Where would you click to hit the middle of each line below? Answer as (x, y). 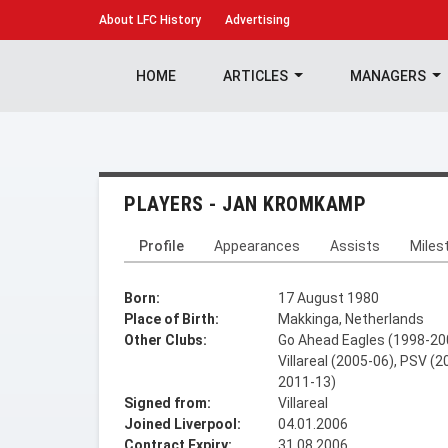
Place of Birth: (171, 319)
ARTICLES (256, 76)
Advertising (257, 20)
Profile (161, 246)
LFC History (167, 20)
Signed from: (167, 403)
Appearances (257, 246)
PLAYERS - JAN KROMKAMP (245, 204)
